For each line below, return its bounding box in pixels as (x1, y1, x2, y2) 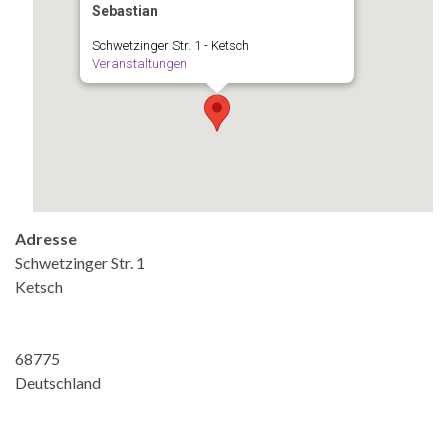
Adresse (15, 228, 77, 248)
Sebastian (92, 2, 158, 19)
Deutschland (15, 372, 101, 392)
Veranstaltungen (92, 55, 187, 71)
